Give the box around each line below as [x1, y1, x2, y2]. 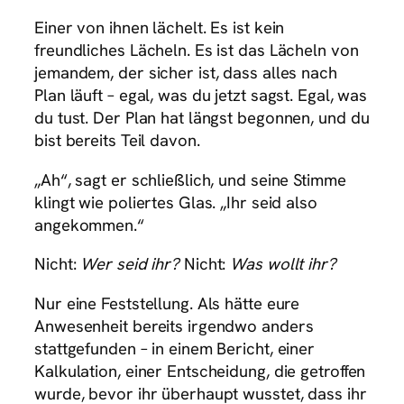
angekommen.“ [34, 213, 144, 236]
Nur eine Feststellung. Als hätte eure [34, 291, 300, 315]
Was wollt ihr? [230, 252, 336, 276]
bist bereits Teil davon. [34, 129, 200, 152]
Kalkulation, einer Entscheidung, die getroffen [34, 359, 366, 382]
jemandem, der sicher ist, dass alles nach [34, 61, 337, 85]
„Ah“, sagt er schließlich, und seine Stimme [34, 168, 346, 191]
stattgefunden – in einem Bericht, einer [34, 336, 316, 360]
